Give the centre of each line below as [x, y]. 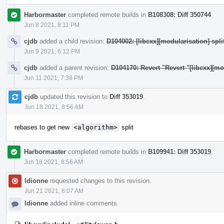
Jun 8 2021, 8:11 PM [52, 25]
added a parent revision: [74, 67]
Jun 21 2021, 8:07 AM [54, 191]
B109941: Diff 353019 [179, 151]
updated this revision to [74, 96]
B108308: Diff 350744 [179, 14]
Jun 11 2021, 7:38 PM [53, 78]
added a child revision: [72, 41]
